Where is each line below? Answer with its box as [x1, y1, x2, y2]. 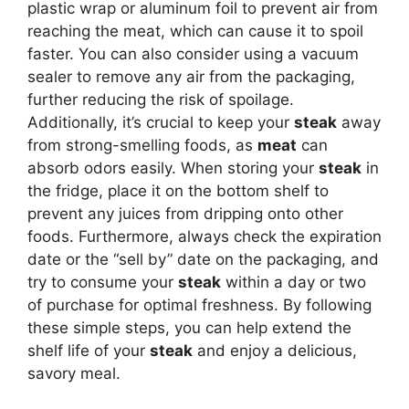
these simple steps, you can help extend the [27, 318, 351, 337]
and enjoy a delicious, [193, 341, 357, 360]
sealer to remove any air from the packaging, [27, 67, 355, 86]
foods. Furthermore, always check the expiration [27, 226, 382, 246]
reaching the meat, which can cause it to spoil [27, 21, 363, 40]
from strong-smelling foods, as [27, 135, 257, 154]
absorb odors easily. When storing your [27, 158, 319, 177]
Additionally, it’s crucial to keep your [27, 112, 294, 131]
